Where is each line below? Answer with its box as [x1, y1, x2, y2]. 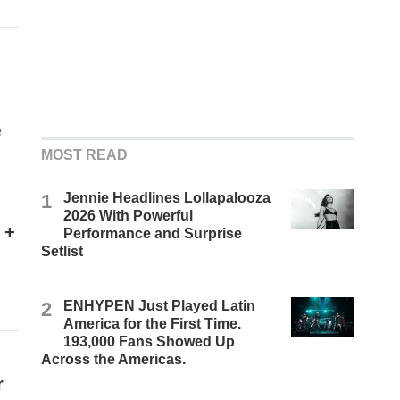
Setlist [41, 244, 84, 260]
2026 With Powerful [63, 208, 194, 224]
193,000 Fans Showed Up [63, 334, 236, 350]
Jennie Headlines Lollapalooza [63, 190, 271, 206]
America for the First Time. [63, 316, 242, 332]
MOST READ [41, 147, 129, 163]
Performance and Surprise [63, 226, 243, 242]
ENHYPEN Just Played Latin [63, 298, 256, 314]
